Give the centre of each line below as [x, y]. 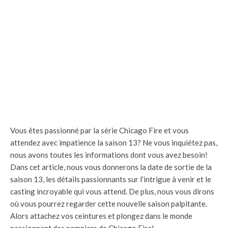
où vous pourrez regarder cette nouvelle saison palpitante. [109, 203]
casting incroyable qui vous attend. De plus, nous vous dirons [112, 191]
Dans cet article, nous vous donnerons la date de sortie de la [111, 167]
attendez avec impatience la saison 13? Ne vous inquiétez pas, [114, 142]
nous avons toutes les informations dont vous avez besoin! [109, 154]
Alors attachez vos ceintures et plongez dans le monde [101, 216]
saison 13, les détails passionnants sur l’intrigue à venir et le [111, 179]
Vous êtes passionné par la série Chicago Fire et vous [99, 130]
